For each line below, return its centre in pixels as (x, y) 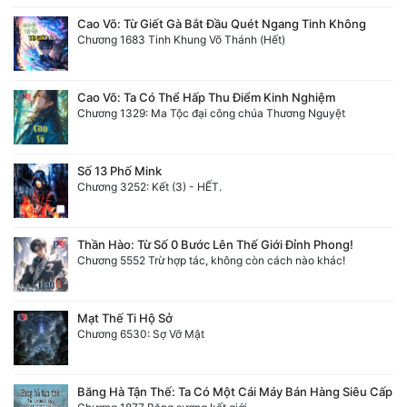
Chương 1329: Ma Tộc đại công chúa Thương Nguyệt (211, 114)
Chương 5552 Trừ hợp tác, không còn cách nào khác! (211, 261)
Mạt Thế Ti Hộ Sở (125, 318)
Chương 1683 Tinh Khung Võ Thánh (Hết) (181, 40)
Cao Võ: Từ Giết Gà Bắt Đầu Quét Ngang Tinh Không (222, 24)
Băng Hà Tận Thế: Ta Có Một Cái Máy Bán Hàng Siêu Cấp (235, 392)
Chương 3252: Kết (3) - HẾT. (149, 187)
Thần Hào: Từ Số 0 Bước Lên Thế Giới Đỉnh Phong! (215, 245)
